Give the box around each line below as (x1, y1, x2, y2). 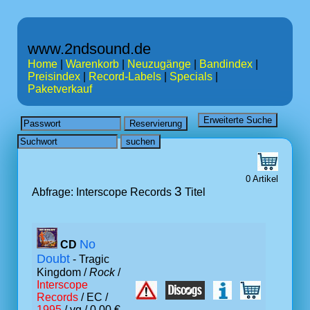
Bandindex (199, 58, 253, 70)
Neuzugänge (127, 58, 191, 70)
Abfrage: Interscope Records (32, 186, 174, 198)
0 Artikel (246, 174, 278, 184)
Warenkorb (66, 58, 119, 70)
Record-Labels (89, 71, 161, 82)
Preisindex (28, 71, 80, 82)
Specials (170, 71, 212, 82)
